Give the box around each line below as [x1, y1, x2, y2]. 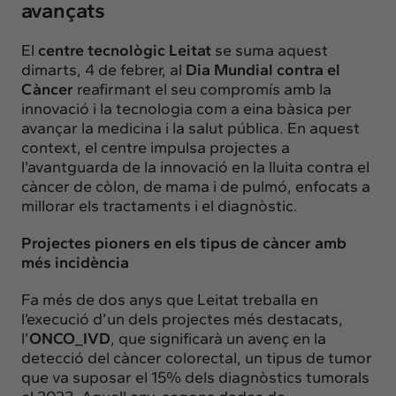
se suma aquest [211, 40, 328, 60]
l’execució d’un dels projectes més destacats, [21, 308, 343, 329]
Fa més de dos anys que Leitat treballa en [21, 289, 318, 309]
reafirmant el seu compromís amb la [73, 79, 331, 99]
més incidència [21, 252, 129, 272]
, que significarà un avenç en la [110, 328, 326, 348]
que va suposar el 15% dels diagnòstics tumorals [21, 367, 369, 387]
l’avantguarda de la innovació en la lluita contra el [21, 156, 369, 177]
